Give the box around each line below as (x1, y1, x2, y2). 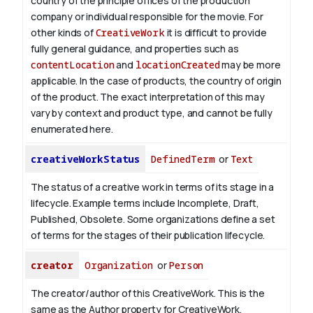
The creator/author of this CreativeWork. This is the (31, 286, 265, 300)
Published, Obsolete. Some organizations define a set (31, 212, 275, 226)
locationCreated (135, 58, 220, 72)
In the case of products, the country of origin (78, 74, 282, 88)
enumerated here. (31, 122, 113, 136)
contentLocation (31, 58, 115, 72)
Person (168, 259, 204, 272)
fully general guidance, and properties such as (31, 42, 239, 56)
